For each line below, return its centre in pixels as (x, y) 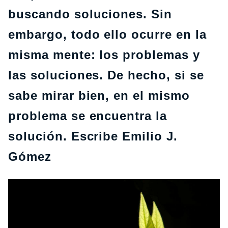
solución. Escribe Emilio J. (93, 136)
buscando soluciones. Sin (90, 14)
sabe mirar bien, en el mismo (99, 95)
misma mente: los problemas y (104, 55)
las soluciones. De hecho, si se (106, 75)
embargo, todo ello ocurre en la (107, 34)
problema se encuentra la (88, 116)
